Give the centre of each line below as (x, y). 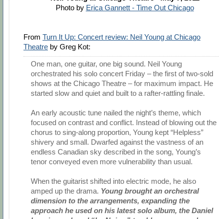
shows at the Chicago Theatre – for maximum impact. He (122, 84)
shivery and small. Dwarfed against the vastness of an (117, 142)
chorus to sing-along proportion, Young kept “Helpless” (117, 132)
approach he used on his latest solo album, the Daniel (122, 211)
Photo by (71, 7)
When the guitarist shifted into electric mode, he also (113, 181)
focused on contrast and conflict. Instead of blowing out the (124, 123)
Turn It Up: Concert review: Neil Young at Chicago (121, 37)
